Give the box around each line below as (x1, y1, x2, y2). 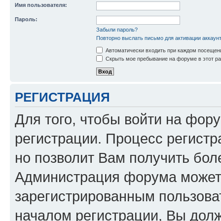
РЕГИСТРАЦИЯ (15, 90, 110, 104)
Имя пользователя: (15, 1, 67, 8)
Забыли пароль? (96, 26, 138, 33)
